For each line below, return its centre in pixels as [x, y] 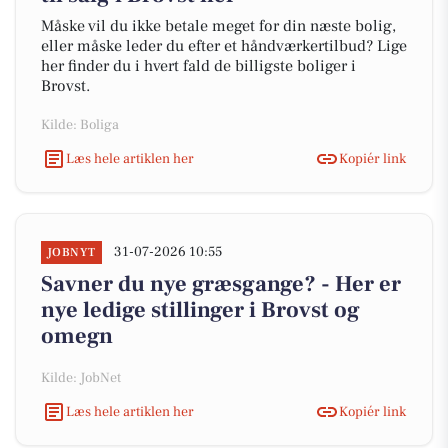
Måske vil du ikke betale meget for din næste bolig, [218, 26]
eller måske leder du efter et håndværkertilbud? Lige [224, 46]
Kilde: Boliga [80, 125]
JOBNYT [71, 252]
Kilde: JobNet [81, 378]
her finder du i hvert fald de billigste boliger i [198, 66]
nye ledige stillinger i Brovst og [200, 310]
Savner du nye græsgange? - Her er [221, 284]
